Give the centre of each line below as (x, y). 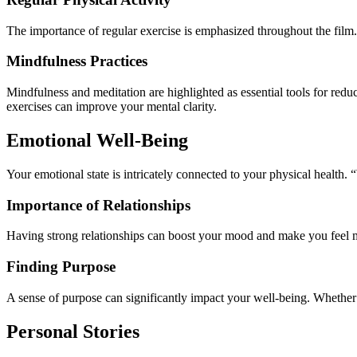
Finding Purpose (61, 267)
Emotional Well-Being (97, 141)
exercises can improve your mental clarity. (112, 107)
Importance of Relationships (98, 205)
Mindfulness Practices (77, 61)
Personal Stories (73, 331)
